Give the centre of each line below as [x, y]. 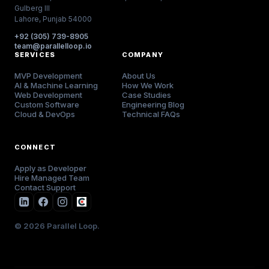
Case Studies [147, 95]
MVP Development [48, 76]
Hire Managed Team [52, 178]
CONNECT [35, 147]
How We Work [148, 85]
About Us [139, 76]
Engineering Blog [153, 104]
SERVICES [35, 55]
